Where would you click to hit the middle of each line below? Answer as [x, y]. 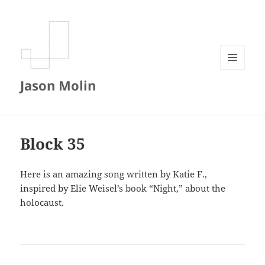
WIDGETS [237, 94]
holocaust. [42, 203]
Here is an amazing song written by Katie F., [114, 174]
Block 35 [53, 144]
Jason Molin [58, 85]
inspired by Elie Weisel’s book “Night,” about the [123, 188]
